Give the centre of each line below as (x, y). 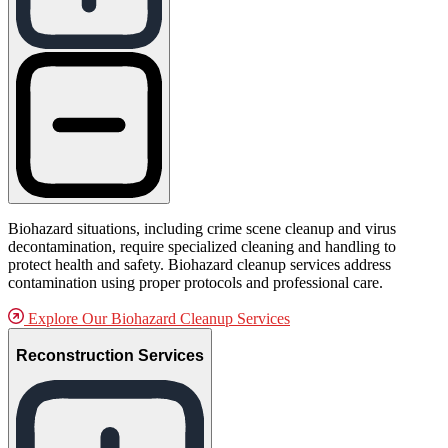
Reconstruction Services (110, 355)
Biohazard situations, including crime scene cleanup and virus (202, 228)
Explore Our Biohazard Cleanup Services (157, 318)
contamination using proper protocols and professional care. (195, 282)
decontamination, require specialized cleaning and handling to (202, 246)
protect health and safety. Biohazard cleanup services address (199, 264)
